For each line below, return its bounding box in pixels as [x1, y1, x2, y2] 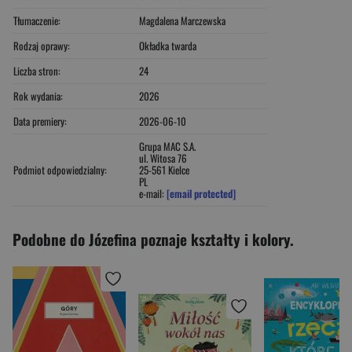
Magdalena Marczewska [139, 12, 225, 28]
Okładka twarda [139, 37, 196, 53]
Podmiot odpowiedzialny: [13, 161, 107, 178]
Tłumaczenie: [13, 12, 60, 28]
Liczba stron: [13, 62, 60, 79]
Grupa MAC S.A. [139, 137, 196, 154]
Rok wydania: [13, 87, 63, 104]
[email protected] [167, 185, 236, 201]
